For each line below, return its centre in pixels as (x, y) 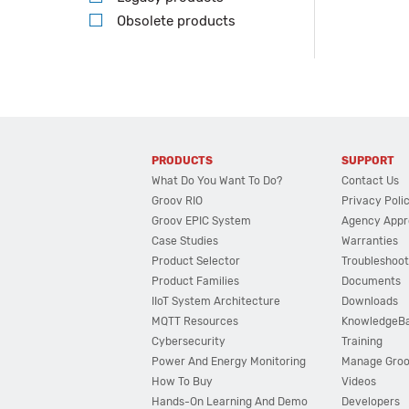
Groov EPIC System (202, 221)
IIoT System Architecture (216, 301)
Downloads (370, 301)
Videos (359, 382)
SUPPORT (368, 161)
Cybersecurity (189, 341)
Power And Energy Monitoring (229, 362)
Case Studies (185, 241)
